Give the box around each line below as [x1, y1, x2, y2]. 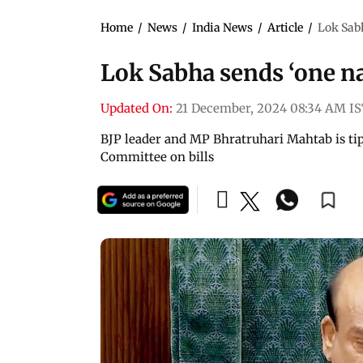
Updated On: [100, 100, 173, 116]
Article [267, 19, 303, 35]
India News [192, 19, 253, 35]
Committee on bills [100, 148, 214, 164]
